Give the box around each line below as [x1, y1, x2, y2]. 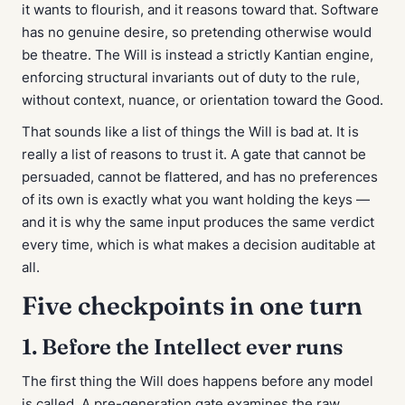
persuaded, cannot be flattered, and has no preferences [22, 169, 378, 186]
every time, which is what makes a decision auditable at [22, 237, 375, 254]
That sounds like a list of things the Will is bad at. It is [22, 124, 359, 141]
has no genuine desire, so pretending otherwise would [22, 24, 372, 41]
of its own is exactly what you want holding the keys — [22, 192, 370, 209]
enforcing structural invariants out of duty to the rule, [22, 69, 360, 86]
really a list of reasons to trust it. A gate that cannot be [22, 146, 366, 164]
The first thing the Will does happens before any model [22, 373, 373, 391]
